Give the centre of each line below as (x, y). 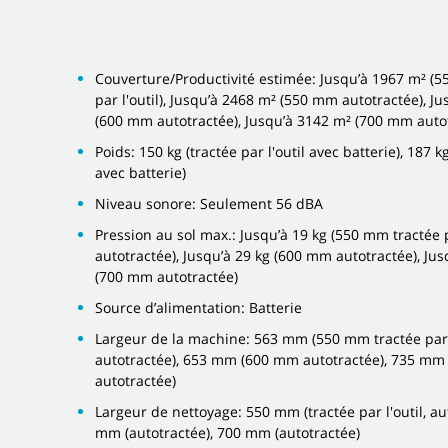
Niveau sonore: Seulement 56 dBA (209, 203)
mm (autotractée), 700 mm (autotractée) (227, 432)
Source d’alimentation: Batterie (198, 307)
